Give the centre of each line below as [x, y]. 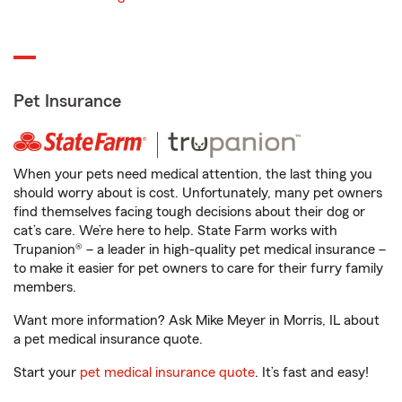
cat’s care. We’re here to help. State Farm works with [175, 231]
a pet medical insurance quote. [108, 339]
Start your [47, 372]
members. [45, 287]
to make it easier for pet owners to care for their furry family [198, 268]
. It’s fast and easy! [312, 372]
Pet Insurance [67, 101]
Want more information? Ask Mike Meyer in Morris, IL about [197, 320]
